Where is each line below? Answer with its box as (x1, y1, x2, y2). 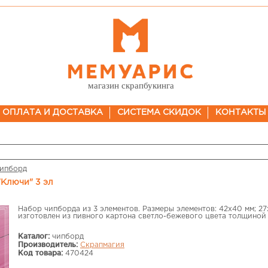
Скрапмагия (80, 242, 124, 248)
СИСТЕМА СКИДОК (117, 109, 201, 116)
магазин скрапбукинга (87, 81, 174, 90)
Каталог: (18, 232, 50, 240)
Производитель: (18, 240, 78, 248)
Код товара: (18, 249, 63, 257)
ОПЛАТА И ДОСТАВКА (2, 109, 103, 116)
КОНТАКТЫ (215, 109, 266, 116)
